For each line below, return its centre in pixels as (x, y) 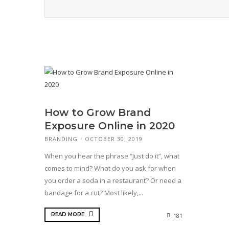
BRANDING (61, 139)
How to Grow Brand (98, 112)
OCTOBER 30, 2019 (114, 139)
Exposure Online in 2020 (110, 125)
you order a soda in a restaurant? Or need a (113, 181)
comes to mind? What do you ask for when (110, 168)
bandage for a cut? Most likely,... (94, 193)
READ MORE (68, 214)
